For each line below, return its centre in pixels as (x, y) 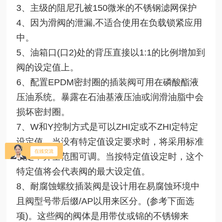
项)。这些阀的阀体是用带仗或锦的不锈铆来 (103, 216)
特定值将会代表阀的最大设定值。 (83, 171)
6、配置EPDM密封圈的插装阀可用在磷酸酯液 (108, 82)
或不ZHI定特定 (169, 127)
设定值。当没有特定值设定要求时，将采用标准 (110, 141)
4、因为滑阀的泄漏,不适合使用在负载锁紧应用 (110, 23)
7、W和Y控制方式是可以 (66, 127)
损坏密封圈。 (43, 112)
